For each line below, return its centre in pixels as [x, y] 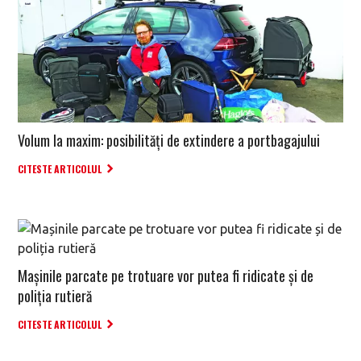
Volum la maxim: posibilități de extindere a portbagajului [169, 141]
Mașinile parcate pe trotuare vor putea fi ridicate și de [166, 276]
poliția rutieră [55, 296]
